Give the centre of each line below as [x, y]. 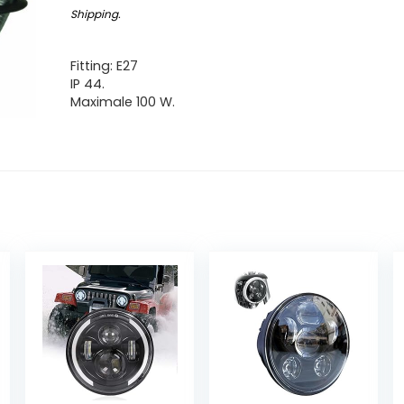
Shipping [95, 14]
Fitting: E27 [105, 65]
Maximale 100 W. [123, 101]
